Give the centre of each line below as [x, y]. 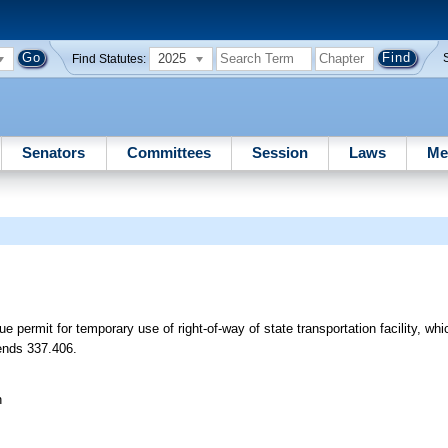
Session [279, 152]
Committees [168, 152]
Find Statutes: [109, 58]
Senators [54, 152]
